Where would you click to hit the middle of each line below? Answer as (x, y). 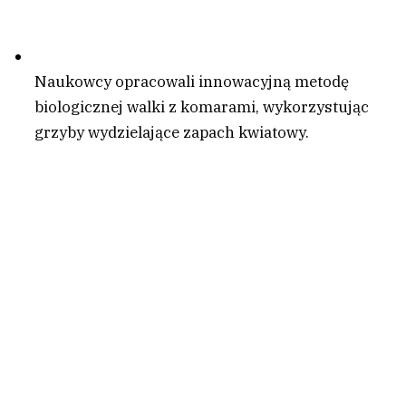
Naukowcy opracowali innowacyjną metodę (192, 82)
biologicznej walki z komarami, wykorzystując (202, 107)
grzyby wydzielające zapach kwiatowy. (172, 132)
